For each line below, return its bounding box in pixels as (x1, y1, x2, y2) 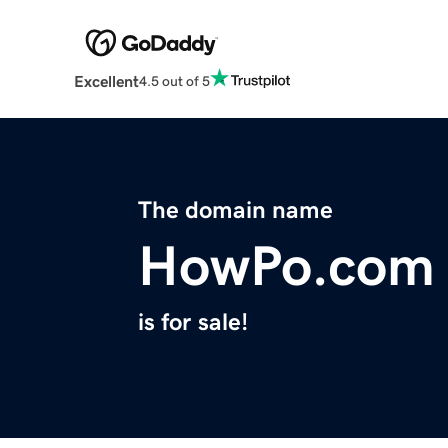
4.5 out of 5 (138, 73, 210, 88)
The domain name (138, 198, 333, 223)
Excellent (73, 73, 139, 90)
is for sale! (138, 310, 248, 335)
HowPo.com (138, 238, 435, 295)
